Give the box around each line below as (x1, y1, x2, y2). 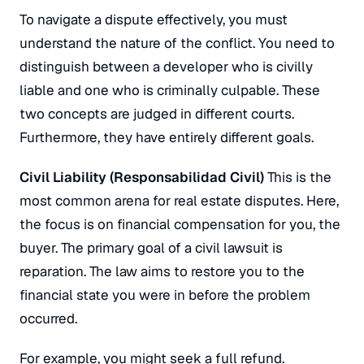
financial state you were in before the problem (19, 286, 310, 304)
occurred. (19, 310, 77, 327)
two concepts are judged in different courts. (19, 105, 294, 123)
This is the (264, 168, 331, 186)
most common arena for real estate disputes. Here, (19, 192, 339, 210)
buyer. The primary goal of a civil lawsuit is (19, 239, 283, 257)
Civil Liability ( (19, 168, 114, 186)
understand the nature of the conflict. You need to (19, 34, 335, 52)
